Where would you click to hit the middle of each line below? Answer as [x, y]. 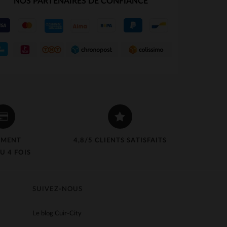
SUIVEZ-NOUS [58, 189]
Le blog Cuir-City [57, 214]
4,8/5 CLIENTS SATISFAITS [120, 141]
